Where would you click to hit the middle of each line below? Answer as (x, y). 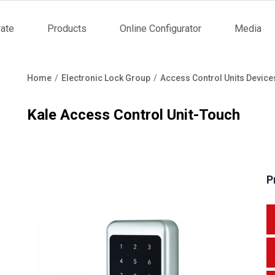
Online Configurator (161, 29)
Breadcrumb (68, 92)
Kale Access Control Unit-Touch (134, 115)
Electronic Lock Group (106, 78)
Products (67, 29)
